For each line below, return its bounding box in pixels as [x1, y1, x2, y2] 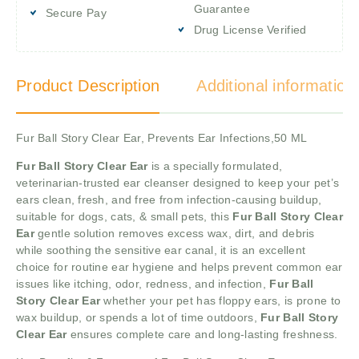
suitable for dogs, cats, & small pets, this [16, 209, 233, 223]
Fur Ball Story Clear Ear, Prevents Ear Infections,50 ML [16, 131, 308, 144]
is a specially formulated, [147, 159, 283, 172]
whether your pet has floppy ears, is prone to [103, 293, 341, 307]
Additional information [196, 76, 355, 95]
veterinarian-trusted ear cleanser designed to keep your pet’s [16, 175, 340, 189]
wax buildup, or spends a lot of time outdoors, [16, 310, 261, 324]
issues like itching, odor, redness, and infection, [16, 276, 270, 290]
